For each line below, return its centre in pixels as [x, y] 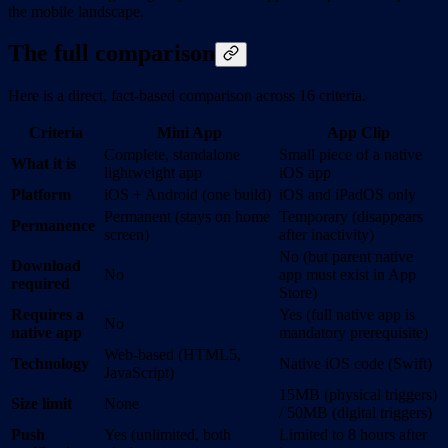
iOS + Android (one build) [187, 195]
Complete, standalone [172, 155]
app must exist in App [347, 275]
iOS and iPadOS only [347, 195]
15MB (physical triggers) [358, 395]
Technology [50, 364]
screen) [126, 235]
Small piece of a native [350, 155]
